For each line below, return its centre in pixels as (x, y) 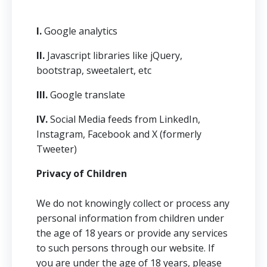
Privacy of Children (82, 173)
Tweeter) (57, 149)
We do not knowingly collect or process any (133, 203)
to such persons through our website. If (125, 248)
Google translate (86, 95)
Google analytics (80, 31)
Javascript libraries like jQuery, (114, 55)
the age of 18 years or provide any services (132, 233)
